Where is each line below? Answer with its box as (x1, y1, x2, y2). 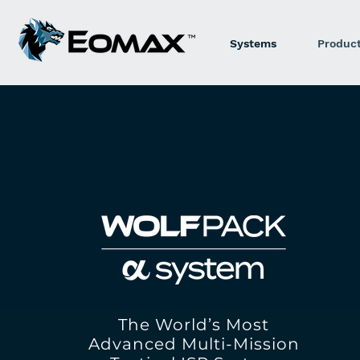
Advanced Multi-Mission (88, 334, 300, 354)
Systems (229, 37, 276, 50)
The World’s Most (118, 315, 269, 334)
